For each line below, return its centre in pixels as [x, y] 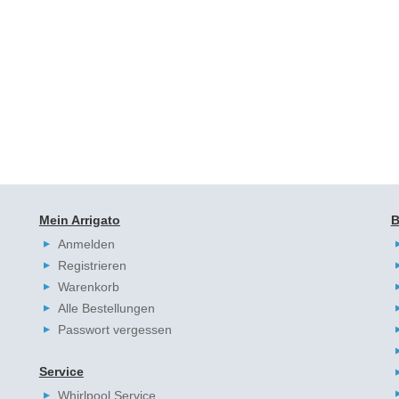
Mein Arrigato [79, 220]
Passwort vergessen [114, 329]
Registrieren [92, 265]
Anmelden [86, 244]
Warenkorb [88, 286]
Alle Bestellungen [106, 308]
